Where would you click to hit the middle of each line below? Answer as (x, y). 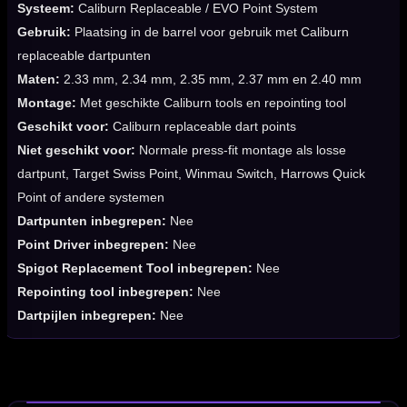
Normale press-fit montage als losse (241, 150)
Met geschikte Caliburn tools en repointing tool (211, 103)
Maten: (39, 79)
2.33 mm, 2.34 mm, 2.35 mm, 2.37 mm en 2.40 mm (211, 79)
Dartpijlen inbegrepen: (87, 316)
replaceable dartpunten (84, 56)
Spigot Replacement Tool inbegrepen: (135, 268)
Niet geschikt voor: (76, 150)
